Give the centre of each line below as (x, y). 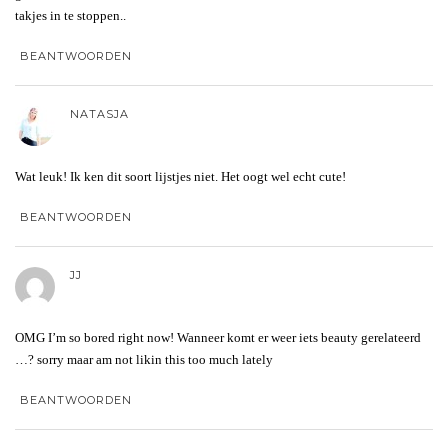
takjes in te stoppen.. (70, 15)
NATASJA (99, 113)
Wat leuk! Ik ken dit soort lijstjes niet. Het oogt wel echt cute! (180, 176)
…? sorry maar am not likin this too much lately (144, 359)
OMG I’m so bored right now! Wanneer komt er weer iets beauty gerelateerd (218, 337)
